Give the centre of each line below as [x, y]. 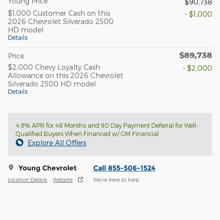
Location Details [27, 179]
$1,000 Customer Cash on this [59, 13]
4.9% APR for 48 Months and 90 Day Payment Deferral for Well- [107, 125]
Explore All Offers [57, 143]
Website [63, 179]
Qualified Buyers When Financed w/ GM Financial [87, 134]
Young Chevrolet [48, 168]
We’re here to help [116, 179]
